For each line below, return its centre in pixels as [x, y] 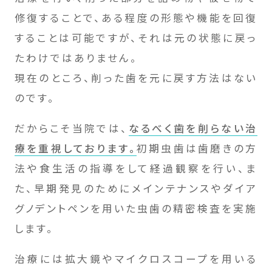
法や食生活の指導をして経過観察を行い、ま [136, 168]
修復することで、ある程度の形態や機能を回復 [136, 18]
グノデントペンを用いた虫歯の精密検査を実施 [136, 208]
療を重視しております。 [75, 148]
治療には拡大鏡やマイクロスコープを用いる [136, 258]
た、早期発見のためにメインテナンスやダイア [136, 188]
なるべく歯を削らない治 [193, 128]
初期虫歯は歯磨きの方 [197, 148]
